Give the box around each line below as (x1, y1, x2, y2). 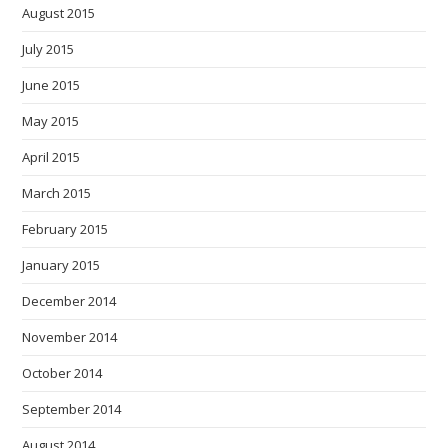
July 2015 (22, 40, 75, 59)
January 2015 (22, 256, 101, 275)
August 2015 (22, 4, 96, 23)
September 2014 (22, 400, 122, 419)
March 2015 (22, 184, 92, 203)
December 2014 (22, 292, 117, 311)
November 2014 (22, 328, 118, 347)
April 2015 (22, 148, 81, 167)
